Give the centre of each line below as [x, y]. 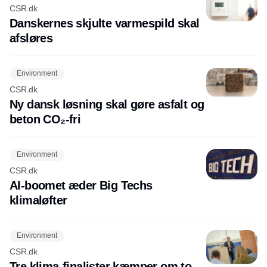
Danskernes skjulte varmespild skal [105, 23]
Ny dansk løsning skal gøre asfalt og [107, 104]
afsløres [31, 38]
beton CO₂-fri [45, 119]
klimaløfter [38, 200]
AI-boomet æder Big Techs [81, 185]
